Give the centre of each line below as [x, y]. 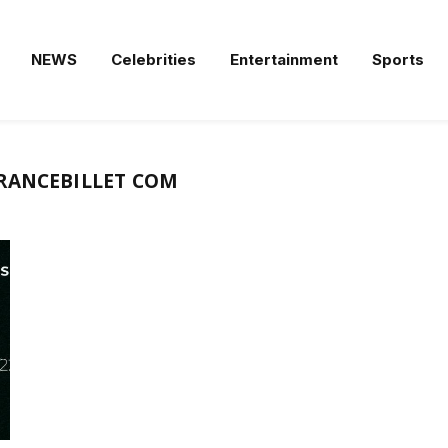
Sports [398, 59]
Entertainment [284, 59]
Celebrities [153, 59]
